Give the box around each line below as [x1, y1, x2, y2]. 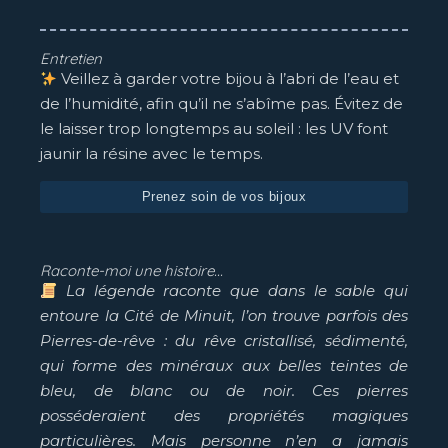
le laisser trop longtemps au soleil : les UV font [40, 119, 388, 139]
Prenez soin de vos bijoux [141, 189, 307, 205]
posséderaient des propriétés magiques [40, 406, 408, 426]
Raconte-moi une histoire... [40, 261, 223, 281]
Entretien [40, 49, 102, 69]
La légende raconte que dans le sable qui [57, 281, 408, 301]
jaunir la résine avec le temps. [40, 144, 263, 164]
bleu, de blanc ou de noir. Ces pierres [40, 381, 408, 401]
